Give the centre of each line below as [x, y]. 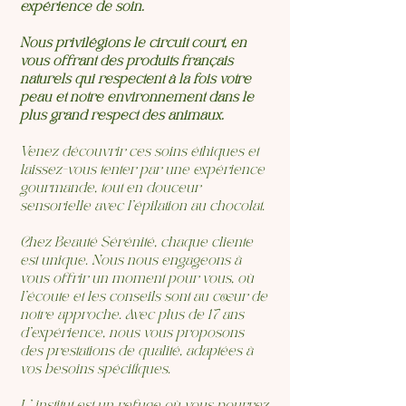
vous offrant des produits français [126, 62]
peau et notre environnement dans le [137, 98]
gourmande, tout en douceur [110, 188]
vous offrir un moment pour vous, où [137, 279]
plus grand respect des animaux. [122, 116]
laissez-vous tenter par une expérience [142, 170]
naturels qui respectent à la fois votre [135, 80]
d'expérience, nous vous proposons [132, 333]
